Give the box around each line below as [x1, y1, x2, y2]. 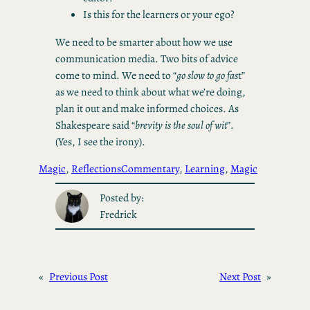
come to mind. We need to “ [55, 67, 176, 82]
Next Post [219, 268, 261, 284]
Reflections [71, 161, 121, 176]
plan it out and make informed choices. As [55, 100, 239, 116]
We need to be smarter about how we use [55, 34, 232, 49]
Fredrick [99, 207, 137, 222]
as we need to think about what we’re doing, [55, 84, 246, 99]
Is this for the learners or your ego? [83, 7, 235, 22]
